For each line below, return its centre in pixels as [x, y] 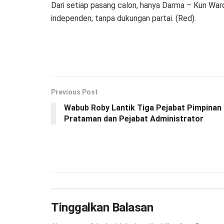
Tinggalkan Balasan [102, 207]
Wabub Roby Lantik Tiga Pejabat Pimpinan [143, 107]
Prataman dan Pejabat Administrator [134, 118]
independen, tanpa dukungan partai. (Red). [123, 18]
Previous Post [74, 92]
